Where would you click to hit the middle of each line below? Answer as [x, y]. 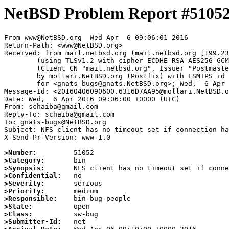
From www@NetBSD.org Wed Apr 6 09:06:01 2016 [96, 38]
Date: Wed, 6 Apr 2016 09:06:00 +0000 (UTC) [92, 99]
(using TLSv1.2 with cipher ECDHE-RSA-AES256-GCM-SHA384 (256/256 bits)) [20, 61]
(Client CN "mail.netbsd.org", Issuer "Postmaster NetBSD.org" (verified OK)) [20, 68]
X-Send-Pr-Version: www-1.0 [57, 138]
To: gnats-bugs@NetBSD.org [55, 122]
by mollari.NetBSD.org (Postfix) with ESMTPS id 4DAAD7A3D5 [20, 76]
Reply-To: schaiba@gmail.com [59, 114]
